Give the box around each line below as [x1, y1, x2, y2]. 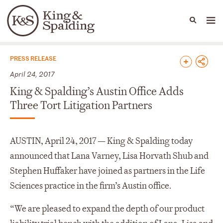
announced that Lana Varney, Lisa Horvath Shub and [10, 150, 209, 162]
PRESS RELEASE [10, 53, 56, 62]
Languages [32, 22, 72, 33]
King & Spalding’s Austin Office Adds [10, 84, 184, 99]
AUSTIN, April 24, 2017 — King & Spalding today [10, 135, 193, 147]
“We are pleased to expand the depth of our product [10, 203, 205, 215]
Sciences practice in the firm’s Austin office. [10, 180, 171, 192]
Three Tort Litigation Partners [10, 98, 152, 112]
